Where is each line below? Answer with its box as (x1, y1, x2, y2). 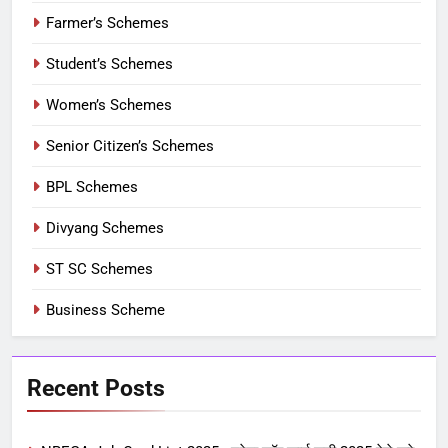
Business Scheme (46, 300, 165, 319)
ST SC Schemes (46, 259, 153, 278)
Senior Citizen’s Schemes (46, 136, 214, 155)
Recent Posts (27, 373, 165, 402)
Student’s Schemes (46, 54, 173, 73)
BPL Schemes (46, 177, 138, 196)
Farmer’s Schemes (46, 13, 169, 32)
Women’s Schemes (46, 95, 172, 114)
